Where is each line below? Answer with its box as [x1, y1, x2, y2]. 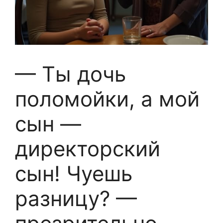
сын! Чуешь [15, 161, 132, 186]
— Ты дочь [15, 61, 126, 87]
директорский [15, 136, 160, 161]
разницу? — [15, 186, 137, 211]
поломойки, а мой [15, 86, 200, 111]
